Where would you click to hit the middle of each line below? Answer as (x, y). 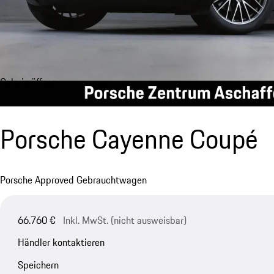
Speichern (38, 265)
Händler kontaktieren (61, 243)
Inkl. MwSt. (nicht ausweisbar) (124, 220)
